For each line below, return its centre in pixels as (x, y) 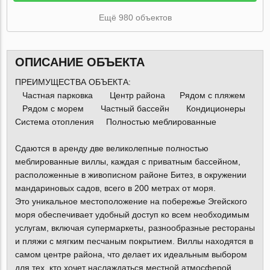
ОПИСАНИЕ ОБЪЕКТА (80, 62)
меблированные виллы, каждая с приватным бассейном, (127, 162)
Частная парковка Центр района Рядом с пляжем (133, 96)
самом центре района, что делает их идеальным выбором (131, 255)
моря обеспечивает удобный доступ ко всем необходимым (132, 215)
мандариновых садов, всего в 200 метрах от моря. (115, 188)
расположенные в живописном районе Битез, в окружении (130, 175)
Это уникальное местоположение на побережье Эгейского (131, 202)
